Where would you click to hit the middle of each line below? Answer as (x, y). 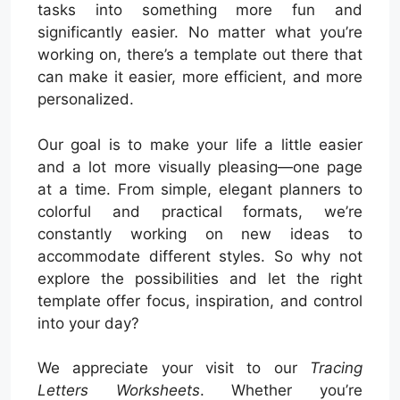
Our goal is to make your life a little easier (200, 144)
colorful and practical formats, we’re (200, 211)
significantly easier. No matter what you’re (200, 32)
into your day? (88, 323)
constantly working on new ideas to (200, 233)
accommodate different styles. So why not (200, 256)
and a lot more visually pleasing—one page (200, 167)
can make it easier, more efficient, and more (200, 77)
